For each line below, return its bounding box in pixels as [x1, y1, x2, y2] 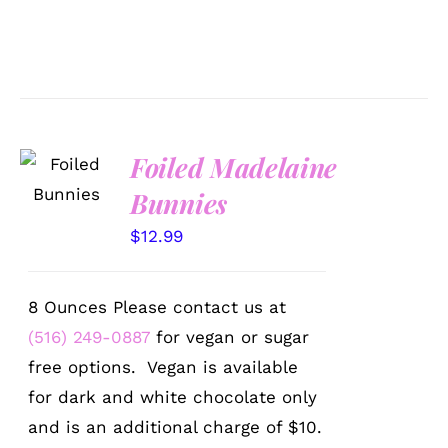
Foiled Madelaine [130, 148, 337, 185]
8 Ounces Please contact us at [28, 296, 287, 317]
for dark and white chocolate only [28, 386, 318, 407]
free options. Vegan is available [28, 356, 299, 377]
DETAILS [34, 205, 95, 221]
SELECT [39, 144, 95, 160]
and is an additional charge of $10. [28, 416, 323, 437]
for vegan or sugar [150, 326, 310, 347]
